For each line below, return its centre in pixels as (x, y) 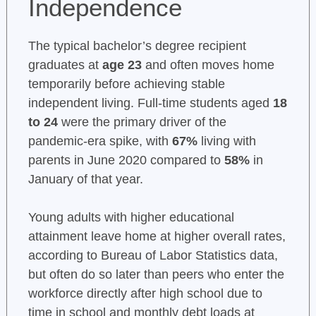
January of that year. (85, 180)
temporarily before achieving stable (126, 84)
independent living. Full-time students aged (150, 103)
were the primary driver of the (142, 122)
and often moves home (208, 65)
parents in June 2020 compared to (126, 160)
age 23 (122, 65)
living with (226, 141)
